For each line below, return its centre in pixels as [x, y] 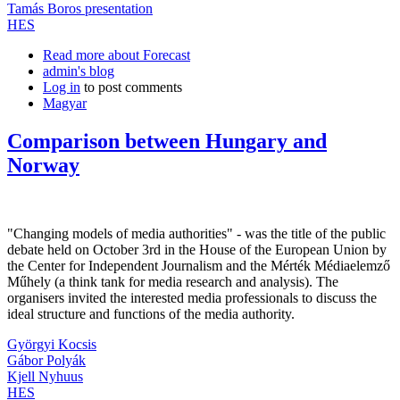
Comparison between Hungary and [167, 142]
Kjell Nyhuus [45, 376]
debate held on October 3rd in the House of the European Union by [197, 249]
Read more [74, 55]
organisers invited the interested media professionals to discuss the [192, 297]
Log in [62, 87]
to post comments [131, 87]
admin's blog [79, 71]
